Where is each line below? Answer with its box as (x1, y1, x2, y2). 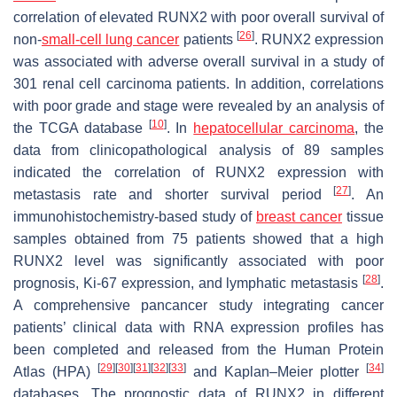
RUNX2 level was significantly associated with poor (13, 253, 384, 269)
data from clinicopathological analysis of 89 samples (13, 143, 384, 158)
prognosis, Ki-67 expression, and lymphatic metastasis (13, 276, 362, 291)
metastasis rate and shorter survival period (13, 187, 334, 202)
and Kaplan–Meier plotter (186, 364, 366, 379)
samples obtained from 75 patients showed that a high (13, 231, 384, 246)
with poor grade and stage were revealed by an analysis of (13, 98, 384, 113)
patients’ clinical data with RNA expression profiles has (13, 320, 384, 335)
